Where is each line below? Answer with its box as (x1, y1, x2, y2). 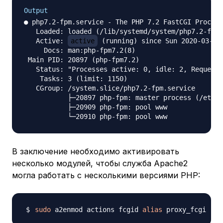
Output (24, 6, 48, 15)
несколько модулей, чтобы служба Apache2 (12, 158, 188, 169)
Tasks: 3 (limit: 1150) (24, 75, 127, 83)
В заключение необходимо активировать (12, 146, 179, 157)
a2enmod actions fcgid (51, 206, 142, 214)
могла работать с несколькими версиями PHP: (12, 170, 200, 181)
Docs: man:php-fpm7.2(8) (24, 46, 135, 55)
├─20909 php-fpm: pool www (24, 103, 167, 111)
